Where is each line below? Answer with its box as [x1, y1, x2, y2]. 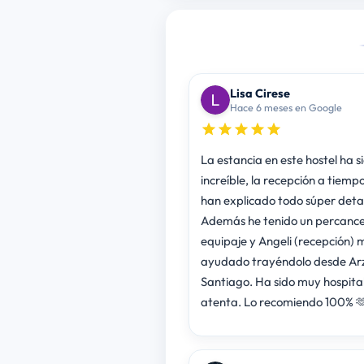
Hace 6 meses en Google [229, 100, 342, 114]
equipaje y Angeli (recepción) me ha [200, 232, 258, 249]
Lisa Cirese [229, 84, 290, 101]
